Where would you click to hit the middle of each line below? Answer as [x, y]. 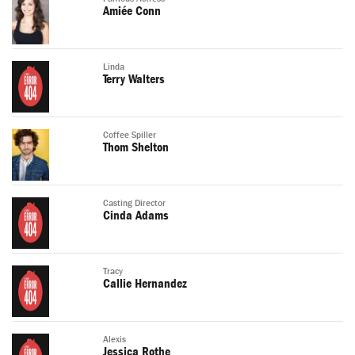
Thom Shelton [136, 148]
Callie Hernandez [145, 284]
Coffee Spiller [130, 136]
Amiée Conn [132, 11]
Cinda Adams [136, 216]
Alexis [115, 340]
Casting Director [134, 204]
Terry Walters [134, 80]
